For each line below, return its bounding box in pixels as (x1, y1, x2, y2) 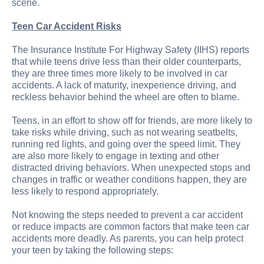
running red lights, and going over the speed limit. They (12, 138, 240, 149)
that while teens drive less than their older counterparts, (12, 56, 241, 67)
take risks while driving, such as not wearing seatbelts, (12, 127, 237, 137)
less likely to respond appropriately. (12, 186, 159, 196)
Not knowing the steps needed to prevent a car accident (12, 209, 243, 220)
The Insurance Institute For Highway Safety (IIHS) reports (12, 44, 249, 55)
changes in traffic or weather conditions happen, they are (12, 174, 247, 184)
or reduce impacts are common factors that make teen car (12, 221, 249, 232)
